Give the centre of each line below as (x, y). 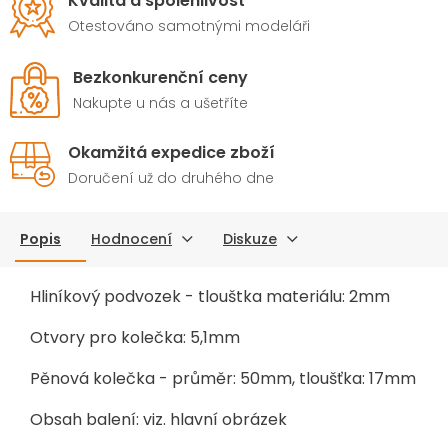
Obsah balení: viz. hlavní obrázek (158, 419)
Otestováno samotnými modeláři (189, 25)
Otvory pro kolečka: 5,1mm (135, 337)
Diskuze (250, 238)
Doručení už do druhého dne (171, 177)
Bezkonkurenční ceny (160, 77)
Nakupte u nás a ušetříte (160, 102)
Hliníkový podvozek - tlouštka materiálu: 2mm (210, 296)
